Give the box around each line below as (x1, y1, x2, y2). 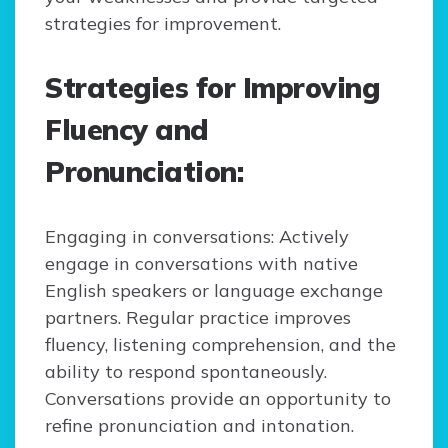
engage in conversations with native (45, 252, 358, 276)
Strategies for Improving (45, 70, 379, 106)
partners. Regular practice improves (45, 306, 351, 330)
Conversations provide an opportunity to (45, 387, 391, 411)
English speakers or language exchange (45, 279, 383, 303)
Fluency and (45, 112, 209, 148)
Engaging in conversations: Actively (45, 225, 349, 249)
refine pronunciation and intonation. (45, 414, 354, 438)
